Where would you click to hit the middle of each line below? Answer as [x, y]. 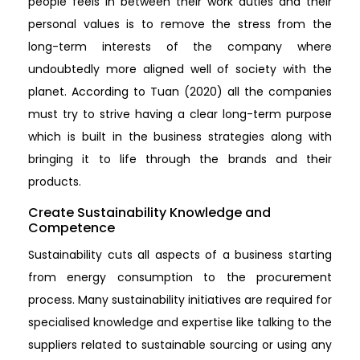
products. [55, 181]
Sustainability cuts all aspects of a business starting [180, 254]
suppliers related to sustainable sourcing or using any [180, 344]
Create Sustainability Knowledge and [149, 212]
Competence [72, 227]
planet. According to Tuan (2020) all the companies [180, 91]
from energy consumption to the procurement [180, 277]
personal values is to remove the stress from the [180, 24]
